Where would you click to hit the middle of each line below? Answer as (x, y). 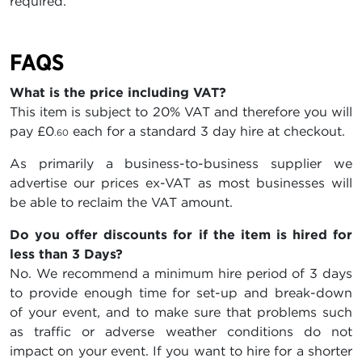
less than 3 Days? (66, 254)
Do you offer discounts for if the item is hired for (181, 235)
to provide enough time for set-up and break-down (181, 293)
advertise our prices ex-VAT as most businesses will (181, 183)
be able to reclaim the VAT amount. (121, 202)
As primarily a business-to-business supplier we (181, 164)
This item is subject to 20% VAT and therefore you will (181, 112)
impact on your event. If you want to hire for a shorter (181, 351)
